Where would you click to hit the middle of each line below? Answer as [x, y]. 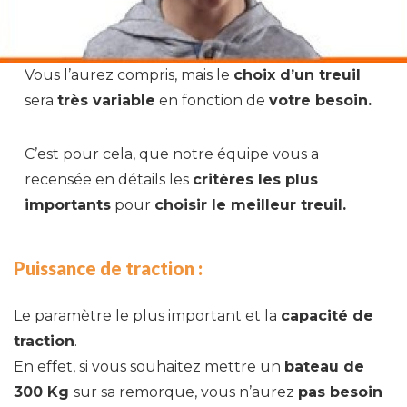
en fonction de [213, 100]
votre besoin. [321, 100]
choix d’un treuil [298, 74]
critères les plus [256, 179]
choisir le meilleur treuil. [251, 204]
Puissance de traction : [108, 268]
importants [68, 204]
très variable [107, 100]
